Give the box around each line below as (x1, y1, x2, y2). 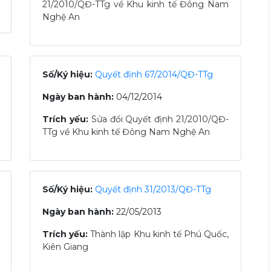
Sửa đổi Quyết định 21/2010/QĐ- (91, 114, 229, 125)
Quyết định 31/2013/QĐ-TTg (95, 184, 211, 195)
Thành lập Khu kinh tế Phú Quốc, (90, 229, 229, 240)
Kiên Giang (42, 241, 88, 252)
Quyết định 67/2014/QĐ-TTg (95, 69, 213, 80)
